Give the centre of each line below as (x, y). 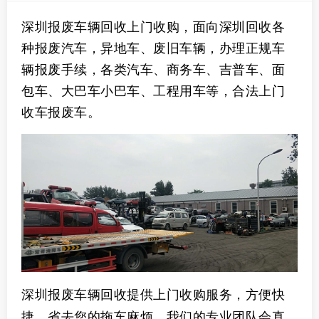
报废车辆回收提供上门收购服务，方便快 (166, 294)
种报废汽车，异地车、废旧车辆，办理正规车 (153, 47)
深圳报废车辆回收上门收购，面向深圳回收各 (153, 26)
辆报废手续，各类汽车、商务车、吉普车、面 (153, 69)
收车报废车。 (61, 111)
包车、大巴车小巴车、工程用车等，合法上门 (153, 90)
